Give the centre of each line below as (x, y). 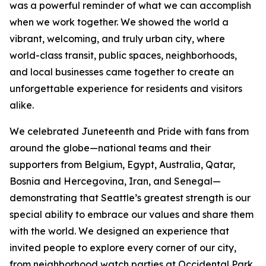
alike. (22, 105)
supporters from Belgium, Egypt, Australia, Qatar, (122, 164)
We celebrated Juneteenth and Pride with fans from (129, 131)
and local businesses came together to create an (122, 72)
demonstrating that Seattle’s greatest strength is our (130, 198)
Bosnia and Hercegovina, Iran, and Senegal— (115, 181)
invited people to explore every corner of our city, (123, 248)
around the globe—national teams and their (110, 148)
